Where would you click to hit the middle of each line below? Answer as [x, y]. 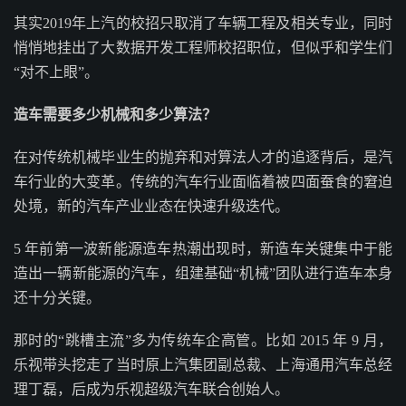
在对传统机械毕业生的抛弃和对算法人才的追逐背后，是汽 [203, 157]
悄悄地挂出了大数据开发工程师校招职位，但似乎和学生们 [203, 48]
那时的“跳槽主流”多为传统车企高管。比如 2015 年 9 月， [203, 340]
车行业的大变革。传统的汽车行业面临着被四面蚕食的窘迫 [203, 182]
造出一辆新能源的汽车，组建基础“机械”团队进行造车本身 [203, 273]
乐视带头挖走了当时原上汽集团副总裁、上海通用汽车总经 [203, 365]
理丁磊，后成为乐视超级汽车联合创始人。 [151, 389]
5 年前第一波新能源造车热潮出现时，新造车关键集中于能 [203, 249]
